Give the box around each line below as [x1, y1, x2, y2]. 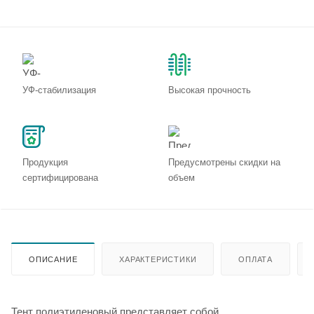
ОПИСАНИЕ [29, 254, 78, 264]
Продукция [22, 156, 68, 168]
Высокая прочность [168, 84, 251, 95]
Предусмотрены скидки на [168, 156, 280, 168]
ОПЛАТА [238, 254, 273, 264]
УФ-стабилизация [22, 84, 96, 95]
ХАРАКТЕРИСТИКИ [119, 254, 197, 264]
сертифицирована [22, 172, 98, 183]
